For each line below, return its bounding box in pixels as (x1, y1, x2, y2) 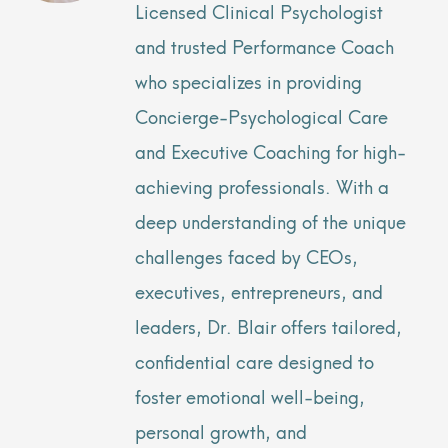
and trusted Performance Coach (135, 31, 394, 61)
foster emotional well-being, (135, 381, 365, 411)
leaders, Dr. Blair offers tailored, (135, 311, 402, 341)
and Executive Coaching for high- (135, 136, 406, 166)
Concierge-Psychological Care (135, 101, 388, 131)
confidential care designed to (135, 346, 374, 376)
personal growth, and (135, 416, 307, 446)
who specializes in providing (135, 66, 362, 96)
